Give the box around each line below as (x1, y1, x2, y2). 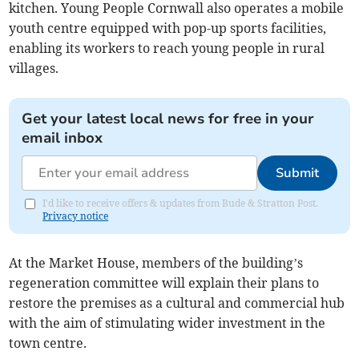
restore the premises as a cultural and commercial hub (9, 295, 345, 312)
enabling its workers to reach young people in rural (9, 40, 325, 57)
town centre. (9, 335, 87, 352)
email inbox (22, 128, 103, 148)
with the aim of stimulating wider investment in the (9, 315, 326, 332)
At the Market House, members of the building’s (9, 255, 304, 272)
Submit (275, 164, 319, 183)
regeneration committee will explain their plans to (9, 275, 320, 292)
